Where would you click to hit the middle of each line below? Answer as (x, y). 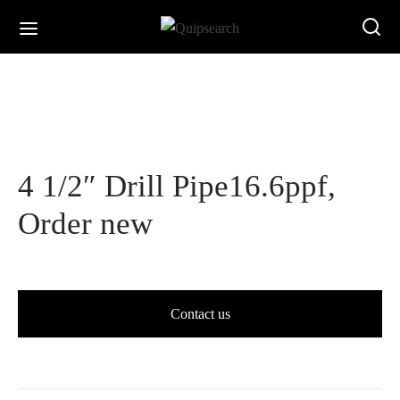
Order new (85, 223)
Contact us (200, 313)
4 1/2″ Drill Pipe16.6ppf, (177, 186)
